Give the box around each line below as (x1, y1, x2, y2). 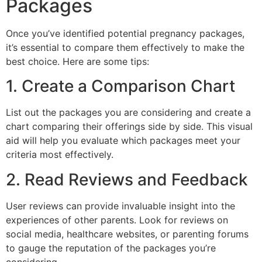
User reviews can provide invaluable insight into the (6, 199, 235, 212)
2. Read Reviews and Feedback (6, 169, 248, 189)
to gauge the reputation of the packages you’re (6, 242, 216, 254)
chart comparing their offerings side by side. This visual (6, 120, 253, 133)
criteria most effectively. (6, 149, 113, 161)
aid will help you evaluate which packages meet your (6, 135, 240, 147)
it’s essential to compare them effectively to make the (6, 42, 244, 54)
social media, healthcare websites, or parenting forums (6, 227, 249, 240)
